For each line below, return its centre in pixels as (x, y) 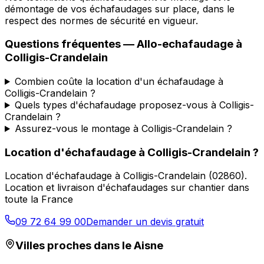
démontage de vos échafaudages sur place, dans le (120, 9)
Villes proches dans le (75, 246)
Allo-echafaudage (185, 44)
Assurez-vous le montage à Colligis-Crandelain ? (123, 128)
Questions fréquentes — (71, 44)
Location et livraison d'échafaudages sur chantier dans (127, 188)
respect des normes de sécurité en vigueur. (101, 20)
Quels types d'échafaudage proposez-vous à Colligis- (134, 105)
